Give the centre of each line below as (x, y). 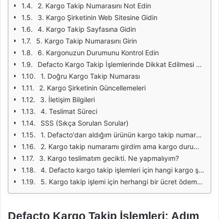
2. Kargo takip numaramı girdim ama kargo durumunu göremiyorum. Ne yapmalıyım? (117, 146)
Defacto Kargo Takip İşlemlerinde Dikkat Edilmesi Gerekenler (117, 64)
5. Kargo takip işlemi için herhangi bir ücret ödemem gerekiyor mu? (119, 182)
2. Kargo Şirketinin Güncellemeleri (92, 88)
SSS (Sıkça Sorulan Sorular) (85, 123)
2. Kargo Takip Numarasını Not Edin (94, 6)
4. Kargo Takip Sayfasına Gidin (87, 29)
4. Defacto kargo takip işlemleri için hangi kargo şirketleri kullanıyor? (120, 170)
